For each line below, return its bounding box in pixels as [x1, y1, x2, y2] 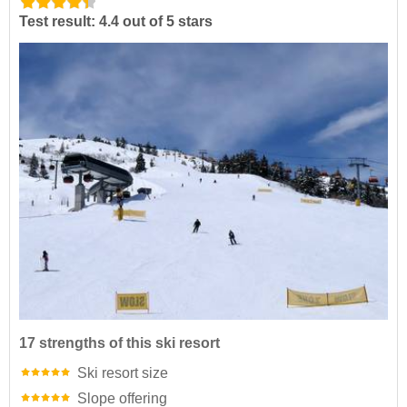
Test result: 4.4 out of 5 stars [19, 14, 213, 30]
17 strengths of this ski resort [19, 334, 220, 351]
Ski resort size [77, 364, 168, 381]
